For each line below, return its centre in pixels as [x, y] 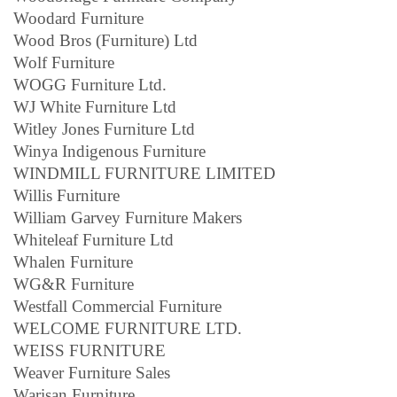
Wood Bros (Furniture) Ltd [105, 40]
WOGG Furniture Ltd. [90, 84]
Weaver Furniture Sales [92, 372]
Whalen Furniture [73, 261]
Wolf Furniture [64, 62]
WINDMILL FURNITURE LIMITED [144, 173]
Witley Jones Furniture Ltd [104, 128]
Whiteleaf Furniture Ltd [93, 239]
